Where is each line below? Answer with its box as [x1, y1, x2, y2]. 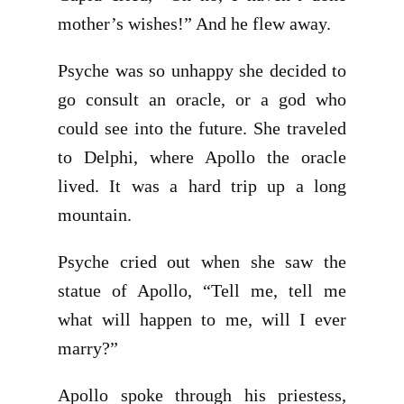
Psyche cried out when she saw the [58, 252, 346, 271]
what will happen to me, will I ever [58, 309, 346, 329]
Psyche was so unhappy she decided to [58, 60, 346, 80]
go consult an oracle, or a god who [58, 89, 346, 109]
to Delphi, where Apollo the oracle [58, 147, 346, 167]
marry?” [58, 338, 118, 358]
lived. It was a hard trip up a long [58, 176, 346, 196]
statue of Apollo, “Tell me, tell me [58, 280, 346, 300]
